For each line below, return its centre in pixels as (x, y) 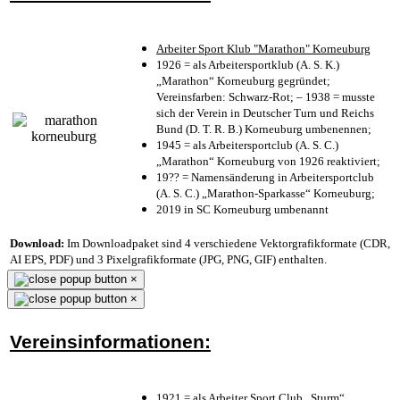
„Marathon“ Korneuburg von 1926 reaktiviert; (268, 161)
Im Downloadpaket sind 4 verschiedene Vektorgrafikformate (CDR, (227, 243)
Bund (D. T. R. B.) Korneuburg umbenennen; (264, 129)
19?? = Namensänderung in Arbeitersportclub (265, 177)
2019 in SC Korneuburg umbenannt (242, 209)
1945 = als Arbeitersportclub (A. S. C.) (247, 145)
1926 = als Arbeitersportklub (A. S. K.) (248, 64)
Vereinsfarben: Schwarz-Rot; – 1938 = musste (266, 96)
